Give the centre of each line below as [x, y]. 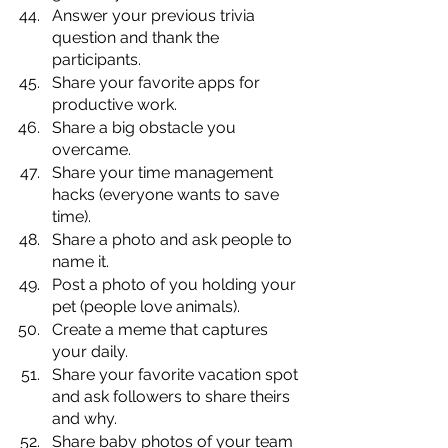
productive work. [114, 104]
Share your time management [164, 172]
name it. [80, 261]
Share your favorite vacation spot [177, 374]
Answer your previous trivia [155, 15]
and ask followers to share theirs [173, 396]
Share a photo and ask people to [174, 239]
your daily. [90, 351]
